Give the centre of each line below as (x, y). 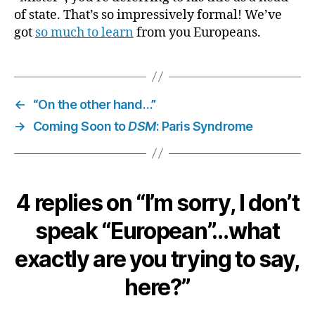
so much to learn (84, 32)
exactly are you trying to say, (157, 259)
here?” (157, 287)
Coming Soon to (81, 126)
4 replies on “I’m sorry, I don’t (157, 202)
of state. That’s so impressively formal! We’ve (148, 15)
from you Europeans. (197, 32)
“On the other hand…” (94, 104)
